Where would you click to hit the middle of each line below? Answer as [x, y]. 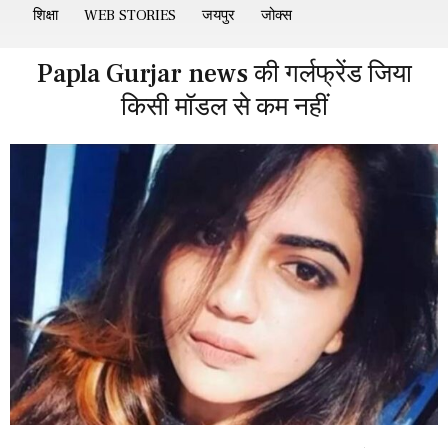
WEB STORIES [130, 15]
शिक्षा [45, 15]
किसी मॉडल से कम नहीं [224, 107]
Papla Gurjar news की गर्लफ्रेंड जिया [224, 74]
